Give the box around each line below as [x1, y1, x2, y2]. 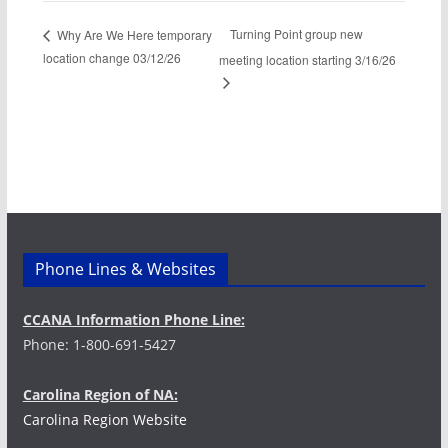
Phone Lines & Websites [34, 258, 216, 280]
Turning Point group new [230, 25, 364, 43]
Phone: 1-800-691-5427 [22, 335, 176, 354]
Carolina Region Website [22, 410, 187, 429]
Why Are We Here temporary [53, 25, 212, 43]
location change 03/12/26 [42, 49, 181, 67]
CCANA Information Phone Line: [22, 310, 245, 329]
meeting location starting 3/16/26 [219, 50, 397, 68]
